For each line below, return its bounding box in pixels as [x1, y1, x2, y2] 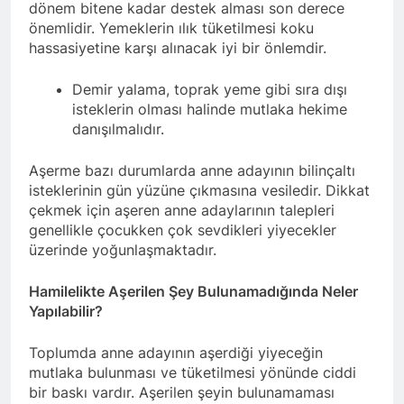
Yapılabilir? [29, 302, 103, 321]
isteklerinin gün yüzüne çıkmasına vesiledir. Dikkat [29, 181, 370, 200]
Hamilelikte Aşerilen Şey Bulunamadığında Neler [29, 282, 358, 301]
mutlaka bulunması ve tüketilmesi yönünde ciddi [29, 363, 356, 382]
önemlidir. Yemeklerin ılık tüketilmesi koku [29, 19, 314, 38]
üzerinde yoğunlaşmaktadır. [29, 241, 216, 260]
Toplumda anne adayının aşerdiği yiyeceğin [29, 344, 323, 363]
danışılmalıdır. [72, 120, 164, 139]
